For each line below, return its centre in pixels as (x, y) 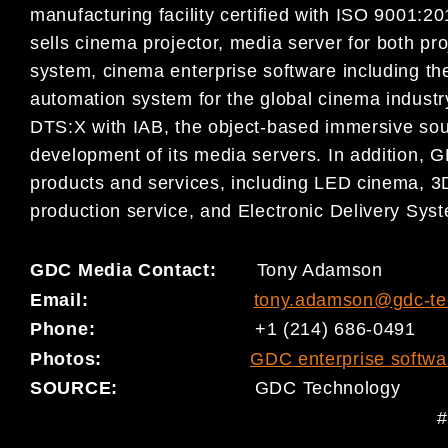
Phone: (65, 329)
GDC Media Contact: (143, 270)
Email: (142, 299)
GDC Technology (327, 388)
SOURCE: (142, 388)
